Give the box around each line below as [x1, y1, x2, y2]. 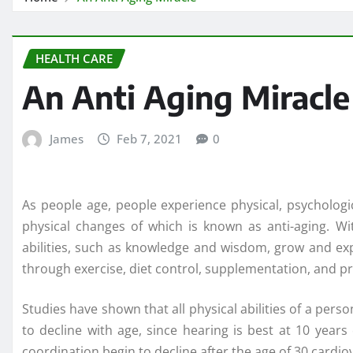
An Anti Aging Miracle [22, 77, 350, 117]
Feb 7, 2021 [117, 131, 183, 147]
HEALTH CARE [35, 50, 113, 67]
